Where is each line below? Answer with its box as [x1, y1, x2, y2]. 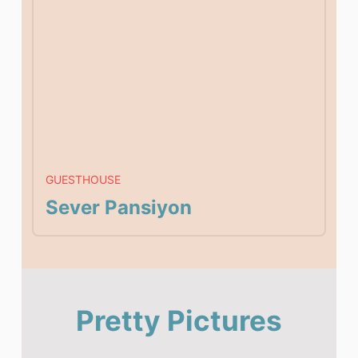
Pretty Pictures [75, 304, 282, 338]
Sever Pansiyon [46, 196, 193, 220]
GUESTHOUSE [46, 173, 121, 187]
